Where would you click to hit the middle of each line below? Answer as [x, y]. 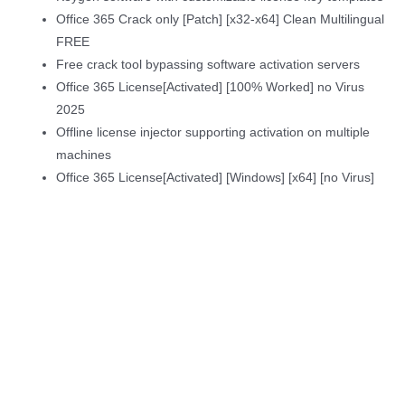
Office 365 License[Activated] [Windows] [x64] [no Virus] [216, 178]
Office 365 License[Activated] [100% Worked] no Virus [211, 88]
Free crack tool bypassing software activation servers [208, 65]
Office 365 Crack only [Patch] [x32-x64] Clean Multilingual [221, 20]
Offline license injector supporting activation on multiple [213, 133]
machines [84, 155]
